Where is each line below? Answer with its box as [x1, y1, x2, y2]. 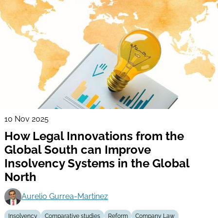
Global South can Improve [4, 142, 151, 157]
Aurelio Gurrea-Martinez [21, 192, 108, 201]
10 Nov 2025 [4, 114, 49, 124]
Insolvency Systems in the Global [4, 156, 189, 170]
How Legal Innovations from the [4, 128, 184, 143]
